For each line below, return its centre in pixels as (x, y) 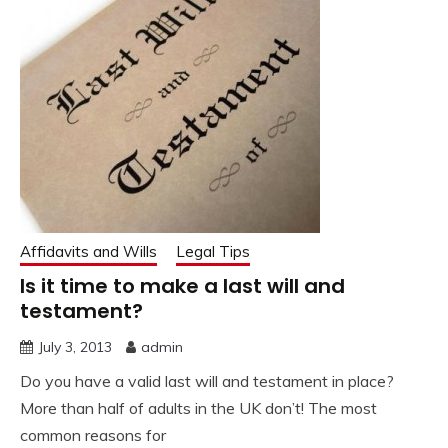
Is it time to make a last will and (182, 286)
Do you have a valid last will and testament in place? (207, 381)
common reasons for (93, 435)
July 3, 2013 (75, 347)
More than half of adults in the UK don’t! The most (198, 408)
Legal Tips (213, 252)
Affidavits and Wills (88, 252)
